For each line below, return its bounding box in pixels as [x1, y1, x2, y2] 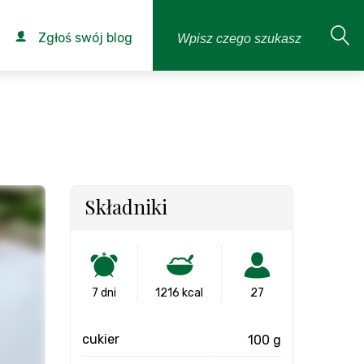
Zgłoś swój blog [35, 30, 132, 45]
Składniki [84, 193, 167, 219]
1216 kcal [155, 286, 204, 300]
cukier [82, 331, 119, 347]
